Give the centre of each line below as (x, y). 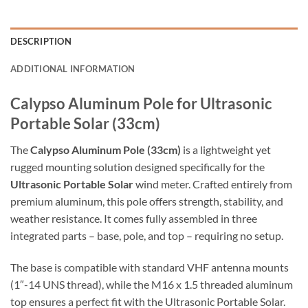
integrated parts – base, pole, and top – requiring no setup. (147, 236)
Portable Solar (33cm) (85, 124)
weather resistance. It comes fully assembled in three (134, 219)
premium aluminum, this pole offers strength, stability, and (147, 201)
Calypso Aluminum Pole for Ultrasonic (141, 104)
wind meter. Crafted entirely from (213, 184)
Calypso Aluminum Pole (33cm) (106, 150)
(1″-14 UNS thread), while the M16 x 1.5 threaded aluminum (152, 285)
